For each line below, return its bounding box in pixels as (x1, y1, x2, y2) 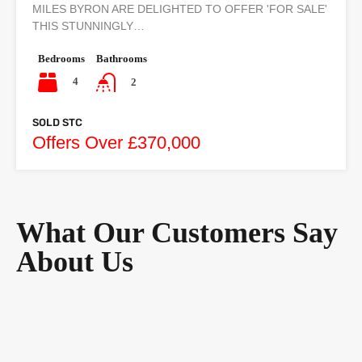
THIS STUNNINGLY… (32, 19, 145, 33)
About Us (16, 246, 133, 279)
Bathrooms (96, 53, 147, 65)
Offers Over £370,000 (32, 133, 200, 154)
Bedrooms (38, 53, 85, 65)
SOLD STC (32, 116, 82, 129)
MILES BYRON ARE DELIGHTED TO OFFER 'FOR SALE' (32, 2, 327, 16)
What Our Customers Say (16, 217, 338, 250)
